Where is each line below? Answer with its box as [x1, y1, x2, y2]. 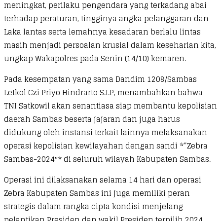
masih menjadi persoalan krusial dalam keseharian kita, [4, 38, 216, 52]
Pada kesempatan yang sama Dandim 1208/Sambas [4, 72, 197, 86]
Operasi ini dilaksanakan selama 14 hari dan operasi [4, 173, 201, 186]
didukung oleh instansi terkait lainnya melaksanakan [4, 125, 207, 139]
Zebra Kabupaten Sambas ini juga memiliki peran [4, 186, 190, 200]
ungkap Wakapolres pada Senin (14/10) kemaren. [4, 51, 186, 65]
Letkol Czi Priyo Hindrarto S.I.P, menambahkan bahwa [4, 85, 203, 99]
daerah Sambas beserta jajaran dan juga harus [4, 112, 180, 126]
